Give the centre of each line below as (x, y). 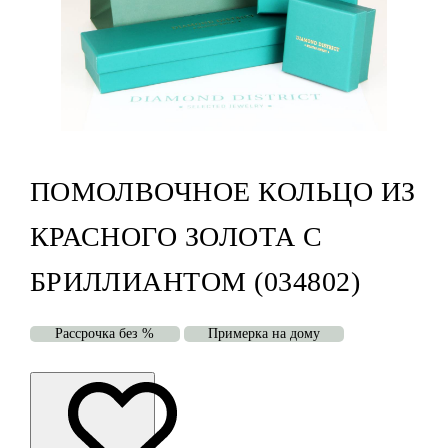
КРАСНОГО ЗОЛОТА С (176, 237)
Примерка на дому (263, 334)
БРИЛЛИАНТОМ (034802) (194, 282)
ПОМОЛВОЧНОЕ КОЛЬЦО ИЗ (222, 192)
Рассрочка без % (105, 334)
